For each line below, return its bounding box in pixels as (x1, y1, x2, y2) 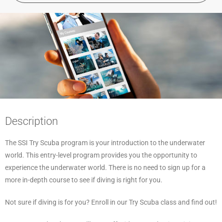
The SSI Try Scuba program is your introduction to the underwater (5, 138, 205, 147)
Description (5, 114, 58, 127)
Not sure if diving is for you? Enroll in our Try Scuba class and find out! (5, 198, 217, 206)
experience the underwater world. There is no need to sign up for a (5, 163, 206, 171)
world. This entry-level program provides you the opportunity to (5, 151, 197, 159)
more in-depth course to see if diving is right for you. (5, 175, 163, 184)
